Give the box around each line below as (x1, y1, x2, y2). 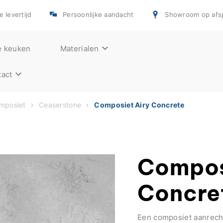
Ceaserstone (39, 100, 82, 110)
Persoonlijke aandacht (60, 10, 134, 19)
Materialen (60, 42, 99, 54)
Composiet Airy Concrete (94, 100, 184, 110)
